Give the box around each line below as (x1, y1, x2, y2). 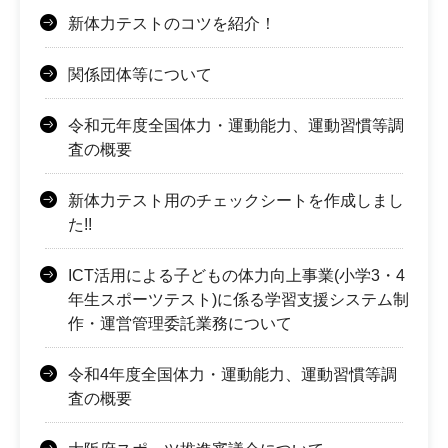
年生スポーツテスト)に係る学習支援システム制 (68, 290, 409, 308)
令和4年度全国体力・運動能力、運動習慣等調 (68, 365, 397, 383)
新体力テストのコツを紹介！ (68, 14, 276, 32)
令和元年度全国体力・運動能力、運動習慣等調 (68, 116, 404, 134)
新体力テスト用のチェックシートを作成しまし (68, 191, 404, 209)
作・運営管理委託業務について (68, 314, 292, 332)
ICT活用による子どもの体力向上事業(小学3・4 (68, 266, 405, 284)
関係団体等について (68, 65, 212, 83)
